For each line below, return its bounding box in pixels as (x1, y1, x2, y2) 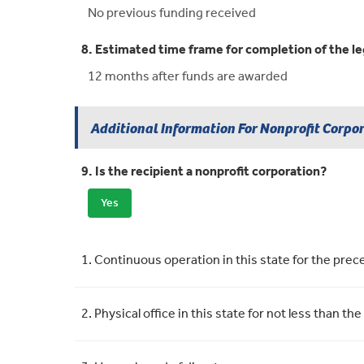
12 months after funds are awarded (88, 64, 288, 90)
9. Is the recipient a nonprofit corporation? (81, 159, 327, 185)
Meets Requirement (151, 233, 268, 259)
